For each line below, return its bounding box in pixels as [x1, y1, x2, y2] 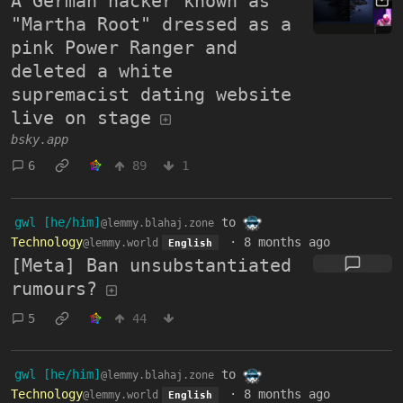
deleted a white [11, 59, 173, 82]
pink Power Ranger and [11, 36, 237, 58]
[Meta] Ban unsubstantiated [11, 255, 291, 277]
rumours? [11, 278, 97, 300]
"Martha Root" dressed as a [11, 13, 291, 35]
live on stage [11, 106, 151, 129]
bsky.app [11, 131, 68, 147]
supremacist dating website [11, 83, 291, 105]
